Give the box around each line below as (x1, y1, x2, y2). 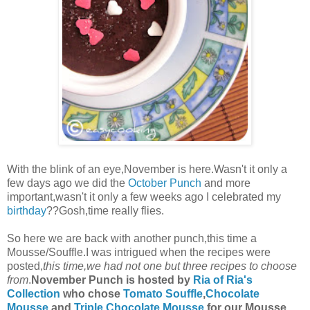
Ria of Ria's (190, 273, 253, 286)
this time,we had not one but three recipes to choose (43, 259, 297, 272)
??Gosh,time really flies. (46, 204, 164, 217)
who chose (60, 287, 123, 300)
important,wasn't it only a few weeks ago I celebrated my (7, 190, 281, 203)
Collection (7, 287, 60, 300)
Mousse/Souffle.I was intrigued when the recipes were (7, 246, 271, 258)
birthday (7, 204, 46, 217)
